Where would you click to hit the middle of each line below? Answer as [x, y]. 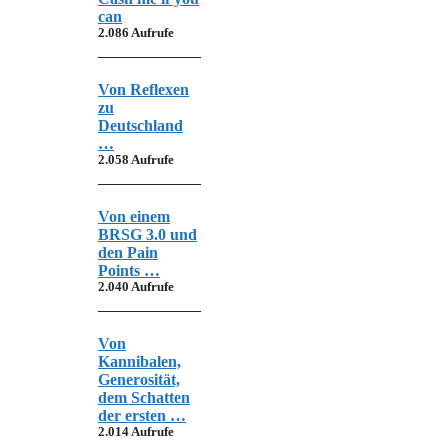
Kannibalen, [139, 361]
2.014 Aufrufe [136, 431]
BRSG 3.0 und [147, 234]
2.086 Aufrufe [136, 32]
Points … [129, 270]
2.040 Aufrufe [136, 286]
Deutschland [140, 125]
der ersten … [142, 415]
